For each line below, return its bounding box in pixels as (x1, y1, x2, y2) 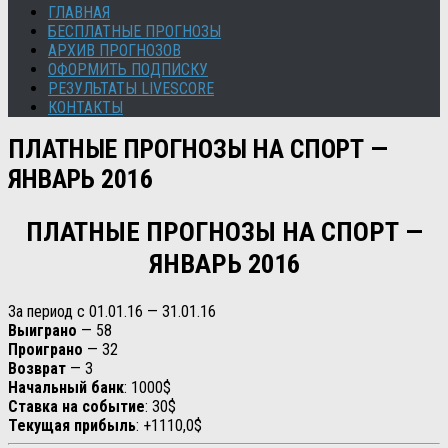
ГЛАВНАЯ (48, 3, 110, 22)
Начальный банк (8, 377, 124, 397)
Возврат (8, 358, 66, 378)
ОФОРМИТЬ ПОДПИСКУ (48, 60, 208, 79)
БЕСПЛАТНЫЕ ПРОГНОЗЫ (48, 22, 221, 41)
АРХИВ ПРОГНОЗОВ (48, 41, 181, 60)
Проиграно (8, 339, 83, 359)
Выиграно (8, 320, 77, 340)
